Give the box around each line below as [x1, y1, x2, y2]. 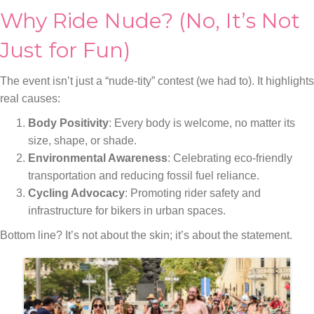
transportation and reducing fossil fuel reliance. [28, 169, 259, 182]
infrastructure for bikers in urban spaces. [28, 204, 226, 217]
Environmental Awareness [28, 151, 168, 164]
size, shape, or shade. [28, 134, 137, 146]
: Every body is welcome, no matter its [109, 116, 295, 129]
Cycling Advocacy [28, 186, 125, 199]
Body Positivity [28, 116, 109, 129]
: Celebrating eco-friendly [168, 151, 292, 164]
